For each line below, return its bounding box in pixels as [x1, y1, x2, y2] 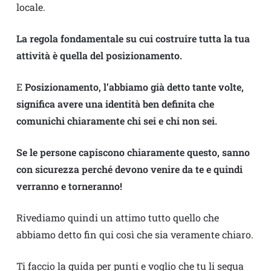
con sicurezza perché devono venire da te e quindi [16, 163, 243, 176]
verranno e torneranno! [16, 180, 122, 193]
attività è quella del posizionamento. [16, 49, 182, 62]
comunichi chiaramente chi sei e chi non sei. [16, 114, 217, 128]
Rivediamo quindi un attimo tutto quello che [16, 211, 219, 224]
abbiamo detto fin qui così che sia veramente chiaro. [16, 228, 253, 241]
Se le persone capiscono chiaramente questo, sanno [16, 146, 250, 159]
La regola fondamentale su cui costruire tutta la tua [16, 32, 250, 45]
